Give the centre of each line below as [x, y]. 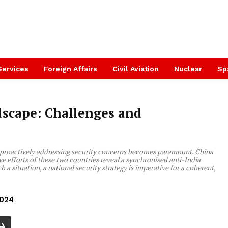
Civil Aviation [136, 69]
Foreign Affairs [70, 69]
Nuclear [188, 69]
